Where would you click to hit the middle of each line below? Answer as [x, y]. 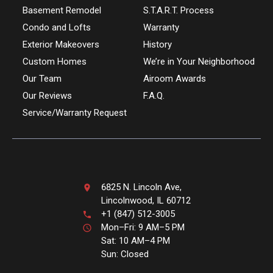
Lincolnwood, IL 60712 [146, 200]
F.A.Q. [154, 96]
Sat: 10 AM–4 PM [136, 241]
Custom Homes [54, 62]
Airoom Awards [174, 79]
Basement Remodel [62, 10]
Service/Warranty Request [74, 113]
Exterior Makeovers [61, 44]
